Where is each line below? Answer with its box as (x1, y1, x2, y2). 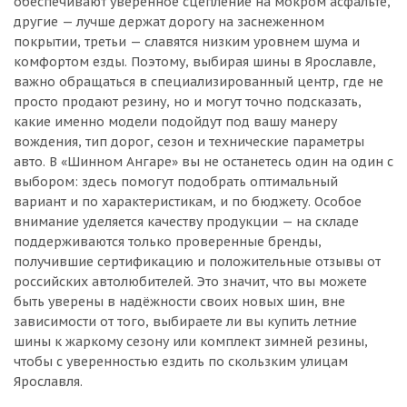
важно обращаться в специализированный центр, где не (14, 74, 383, 90)
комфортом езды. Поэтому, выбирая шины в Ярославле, (14, 54, 376, 70)
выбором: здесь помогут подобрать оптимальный (14, 174, 338, 190)
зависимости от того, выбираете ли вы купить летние (14, 313, 357, 330)
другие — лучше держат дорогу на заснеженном (14, 14, 324, 30)
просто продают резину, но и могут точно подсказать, (14, 94, 362, 110)
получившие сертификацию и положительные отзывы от (14, 253, 381, 270)
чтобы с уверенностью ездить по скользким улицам (14, 353, 348, 370)
